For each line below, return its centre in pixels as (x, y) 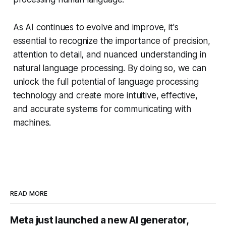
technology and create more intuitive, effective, (105, 95)
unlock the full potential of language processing (106, 81)
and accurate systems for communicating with (102, 109)
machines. (32, 122)
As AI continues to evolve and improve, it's (96, 27)
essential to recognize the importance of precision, (112, 41)
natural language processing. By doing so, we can (109, 68)
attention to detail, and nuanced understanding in (109, 54)
